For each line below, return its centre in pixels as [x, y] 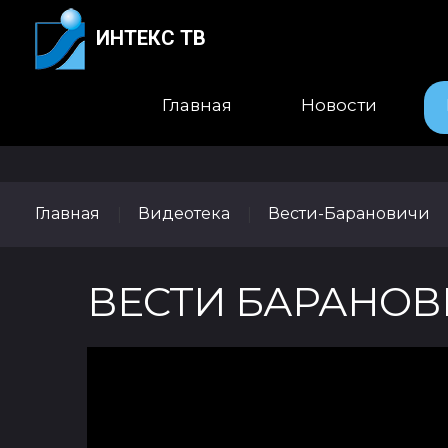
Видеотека [183, 213]
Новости [339, 105]
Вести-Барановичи [348, 213]
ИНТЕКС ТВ [150, 37]
